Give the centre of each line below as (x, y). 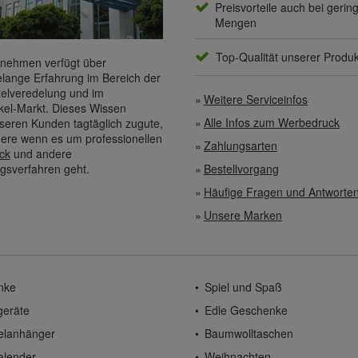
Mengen (235, 23)
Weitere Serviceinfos (255, 99)
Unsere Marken (243, 215)
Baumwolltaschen (249, 334)
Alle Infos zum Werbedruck (271, 123)
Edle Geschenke (246, 310)
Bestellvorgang (241, 169)
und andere (41, 153)
